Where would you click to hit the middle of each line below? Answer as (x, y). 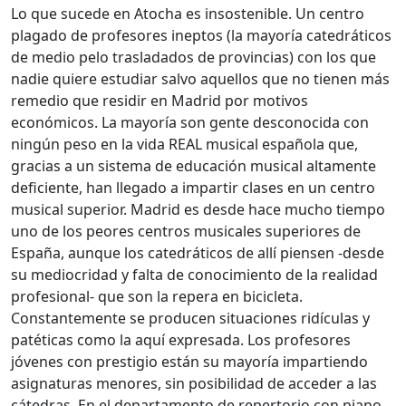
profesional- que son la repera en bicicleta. (157, 296)
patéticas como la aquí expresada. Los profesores (181, 339)
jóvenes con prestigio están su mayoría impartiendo (189, 361)
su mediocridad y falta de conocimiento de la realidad (194, 274)
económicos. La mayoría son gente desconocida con (190, 122)
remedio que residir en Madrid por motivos (159, 100)
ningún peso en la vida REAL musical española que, (184, 144)
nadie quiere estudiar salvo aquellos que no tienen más (200, 78)
